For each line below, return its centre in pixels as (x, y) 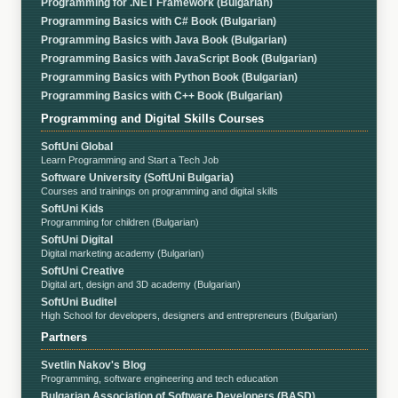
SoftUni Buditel (79, 302)
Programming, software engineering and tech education (160, 378)
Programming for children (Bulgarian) (120, 222)
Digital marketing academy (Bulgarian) (123, 253)
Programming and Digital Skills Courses (153, 118)
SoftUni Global (77, 146)
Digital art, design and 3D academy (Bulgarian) (141, 284)
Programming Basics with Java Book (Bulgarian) (164, 40)
